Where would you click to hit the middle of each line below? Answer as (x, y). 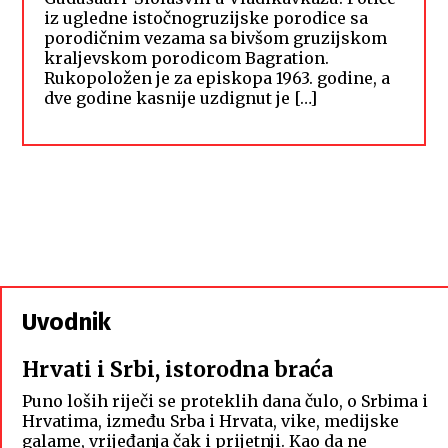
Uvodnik (66, 322)
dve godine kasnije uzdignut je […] (181, 98)
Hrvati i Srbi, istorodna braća (177, 370)
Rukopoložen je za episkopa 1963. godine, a (217, 78)
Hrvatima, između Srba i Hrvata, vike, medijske (210, 421)
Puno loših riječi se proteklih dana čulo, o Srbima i (225, 401)
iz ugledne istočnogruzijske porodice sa (206, 18)
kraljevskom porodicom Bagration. (187, 58)
